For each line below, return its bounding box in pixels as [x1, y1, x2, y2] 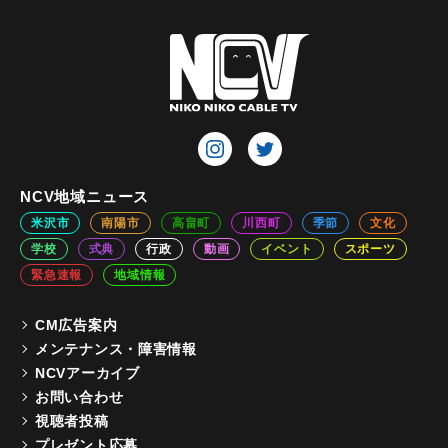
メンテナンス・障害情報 [35, 340, 197, 357]
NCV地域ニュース [20, 187, 150, 205]
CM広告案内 [35, 316, 118, 333]
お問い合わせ [35, 388, 124, 405]
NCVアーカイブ [35, 364, 140, 381]
